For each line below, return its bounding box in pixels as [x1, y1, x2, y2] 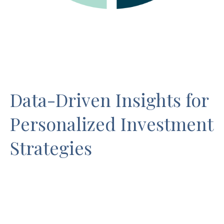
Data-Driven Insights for [10, 87, 208, 111]
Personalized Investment [10, 111, 213, 135]
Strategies [10, 135, 92, 159]
